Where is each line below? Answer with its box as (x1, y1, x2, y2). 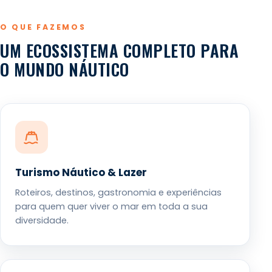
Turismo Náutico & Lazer (15, 165, 147, 180)
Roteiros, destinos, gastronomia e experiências (15, 186, 222, 199)
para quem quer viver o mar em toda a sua (15, 200, 208, 212)
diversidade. (15, 214, 69, 226)
